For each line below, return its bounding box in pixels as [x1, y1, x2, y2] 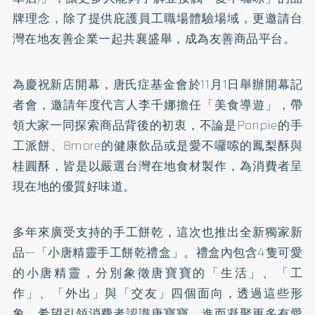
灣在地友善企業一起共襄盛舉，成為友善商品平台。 [12, 29, 296, 48]
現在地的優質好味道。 [12, 176, 136, 195]
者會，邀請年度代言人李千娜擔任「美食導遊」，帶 [12, 95, 303, 114]
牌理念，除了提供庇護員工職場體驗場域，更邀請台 [12, 8, 303, 27]
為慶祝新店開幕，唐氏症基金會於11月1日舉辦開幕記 [12, 75, 303, 94]
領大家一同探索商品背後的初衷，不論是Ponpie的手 [12, 115, 303, 134]
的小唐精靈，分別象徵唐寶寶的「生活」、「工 [12, 263, 303, 282]
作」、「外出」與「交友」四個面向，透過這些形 [12, 283, 303, 302]
